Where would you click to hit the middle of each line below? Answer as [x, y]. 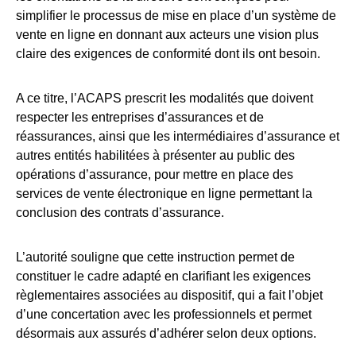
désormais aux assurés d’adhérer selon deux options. [168, 334]
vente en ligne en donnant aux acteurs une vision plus [167, 35]
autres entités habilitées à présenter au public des [155, 156]
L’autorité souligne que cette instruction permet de [155, 257]
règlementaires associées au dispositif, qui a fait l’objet [169, 296]
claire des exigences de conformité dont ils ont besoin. [168, 54]
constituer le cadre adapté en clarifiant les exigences [163, 277]
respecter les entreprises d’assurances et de [140, 118]
